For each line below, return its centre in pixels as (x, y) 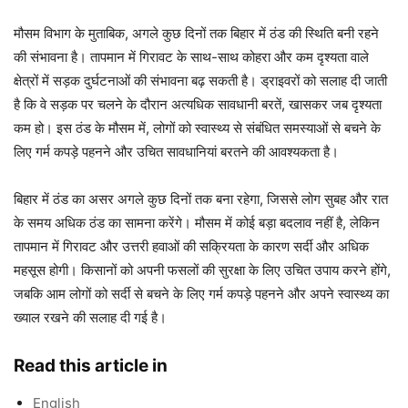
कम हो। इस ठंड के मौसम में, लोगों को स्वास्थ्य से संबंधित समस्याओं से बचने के (197, 128)
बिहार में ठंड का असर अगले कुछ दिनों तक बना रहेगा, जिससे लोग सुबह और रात (201, 199)
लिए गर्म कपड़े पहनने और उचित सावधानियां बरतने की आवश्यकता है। (176, 152)
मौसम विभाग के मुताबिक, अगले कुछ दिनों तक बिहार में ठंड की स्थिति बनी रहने (196, 34)
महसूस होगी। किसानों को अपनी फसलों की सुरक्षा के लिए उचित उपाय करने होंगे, (202, 270)
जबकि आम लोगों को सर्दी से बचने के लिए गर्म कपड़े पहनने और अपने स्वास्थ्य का (201, 294)
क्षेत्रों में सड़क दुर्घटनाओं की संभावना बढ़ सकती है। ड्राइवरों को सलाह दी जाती (200, 81)
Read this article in (91, 366)
